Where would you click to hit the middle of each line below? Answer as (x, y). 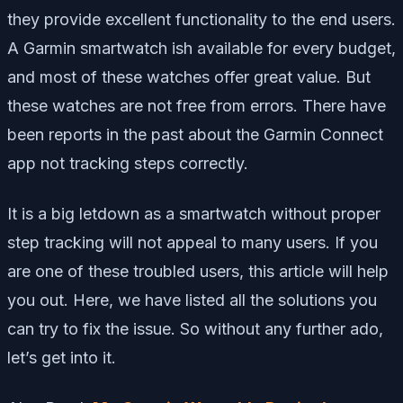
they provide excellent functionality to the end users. (201, 19)
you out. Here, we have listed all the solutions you (192, 300)
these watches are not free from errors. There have (197, 105)
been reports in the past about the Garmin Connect (195, 134)
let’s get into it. (62, 357)
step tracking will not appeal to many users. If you (193, 242)
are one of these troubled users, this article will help (198, 271)
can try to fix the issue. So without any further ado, (195, 328)
